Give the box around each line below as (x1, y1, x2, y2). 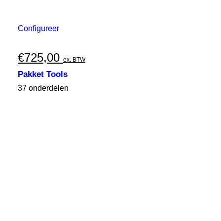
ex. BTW (63, 56, 85, 63)
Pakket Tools (18, 70, 68, 79)
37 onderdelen (18, 84, 69, 92)
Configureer (18, 24, 59, 33)
